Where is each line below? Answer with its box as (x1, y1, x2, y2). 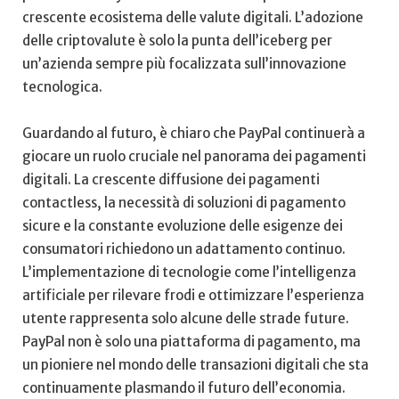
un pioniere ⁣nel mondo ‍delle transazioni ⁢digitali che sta (22, 356, 369, 374)
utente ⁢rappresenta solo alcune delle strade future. (22, 310, 349, 328)
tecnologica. (22, 78, 102, 96)
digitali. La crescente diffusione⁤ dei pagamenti (22, 171, 320, 189)
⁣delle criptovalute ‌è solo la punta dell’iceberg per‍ (22, 32, 332, 50)
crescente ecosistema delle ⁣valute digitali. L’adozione (22, 9, 363, 27)
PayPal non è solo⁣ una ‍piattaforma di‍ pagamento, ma (22, 333, 361, 351)
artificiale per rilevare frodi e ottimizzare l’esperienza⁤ (22, 287, 364, 305)
